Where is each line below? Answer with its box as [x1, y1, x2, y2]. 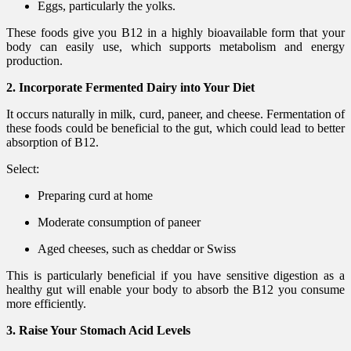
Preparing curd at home [38, 188, 153, 202]
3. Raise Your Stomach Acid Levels [6, 323, 190, 337]
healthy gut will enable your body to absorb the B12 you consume [6, 282, 345, 296]
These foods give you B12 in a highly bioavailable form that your [6, 25, 345, 39]
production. [6, 53, 63, 67]
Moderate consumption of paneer [38, 215, 201, 229]
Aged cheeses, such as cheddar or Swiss [38, 241, 236, 255]
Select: [6, 161, 39, 175]
